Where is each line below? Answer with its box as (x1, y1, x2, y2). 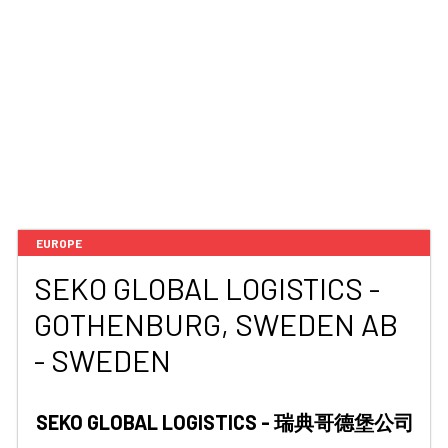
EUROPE (36, 236, 82, 250)
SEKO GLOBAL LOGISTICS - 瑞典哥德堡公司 (36, 410, 414, 434)
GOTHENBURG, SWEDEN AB (34, 306, 398, 342)
